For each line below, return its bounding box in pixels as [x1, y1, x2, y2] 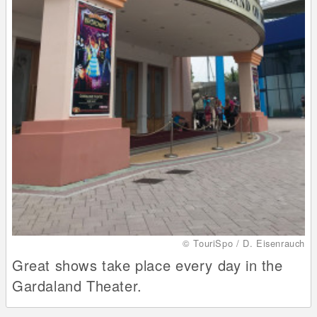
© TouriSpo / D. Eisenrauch [183, 236, 305, 250]
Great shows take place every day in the [12, 255, 283, 276]
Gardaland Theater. [12, 275, 142, 296]
